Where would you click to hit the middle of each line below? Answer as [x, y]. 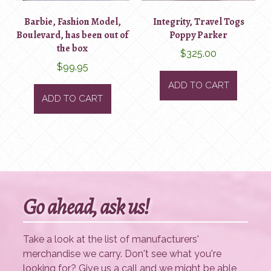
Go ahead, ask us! [86, 207]
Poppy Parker [199, 35]
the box [73, 49]
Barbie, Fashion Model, [72, 22]
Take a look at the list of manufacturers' [111, 240]
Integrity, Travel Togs [198, 22]
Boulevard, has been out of [73, 35]
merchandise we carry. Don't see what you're [122, 254]
